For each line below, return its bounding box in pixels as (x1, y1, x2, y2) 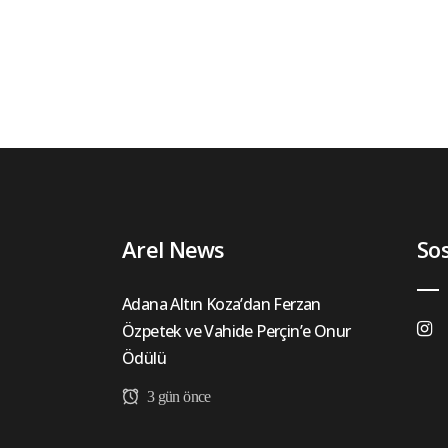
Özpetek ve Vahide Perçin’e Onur (122, 320, 351, 343)
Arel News (122, 234, 225, 265)
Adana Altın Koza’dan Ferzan (122, 293, 321, 316)
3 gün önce (143, 388, 211, 406)
